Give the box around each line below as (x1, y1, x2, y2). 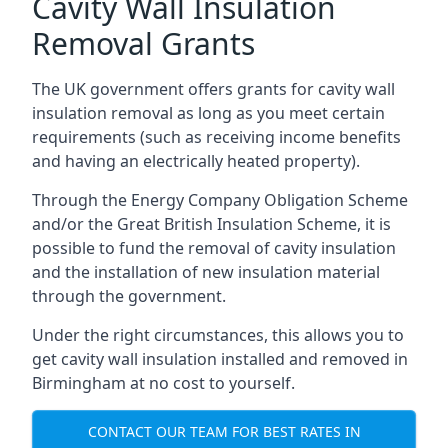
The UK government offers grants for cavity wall (32, 78, 395, 100)
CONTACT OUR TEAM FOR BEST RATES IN (87, 421, 361, 441)
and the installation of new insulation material (32, 261, 380, 283)
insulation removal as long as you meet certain (32, 102, 385, 124)
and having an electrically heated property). (32, 150, 360, 172)
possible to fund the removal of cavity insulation (32, 237, 396, 259)
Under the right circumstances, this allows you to (32, 324, 404, 346)
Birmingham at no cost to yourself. (32, 372, 295, 394)
